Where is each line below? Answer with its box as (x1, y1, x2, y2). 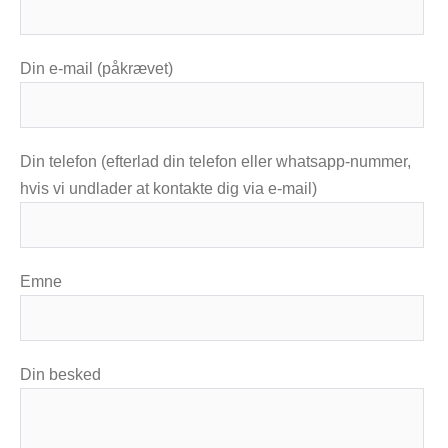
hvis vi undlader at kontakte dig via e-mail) (20, 179, 317, 197)
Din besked (20, 365, 101, 383)
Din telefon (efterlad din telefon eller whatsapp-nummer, (20, 152, 411, 170)
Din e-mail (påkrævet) (20, 59, 173, 77)
